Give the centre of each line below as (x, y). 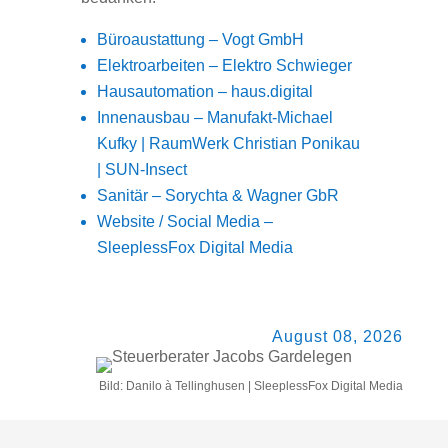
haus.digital (271, 91)
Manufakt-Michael (269, 117)
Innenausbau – (151, 117)
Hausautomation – (163, 91)
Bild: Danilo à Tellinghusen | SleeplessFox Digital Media (251, 385)
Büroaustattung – (159, 39)
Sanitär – (130, 195)
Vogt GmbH (262, 39)
